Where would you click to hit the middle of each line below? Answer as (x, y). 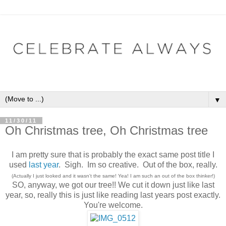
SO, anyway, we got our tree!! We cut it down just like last (113, 185)
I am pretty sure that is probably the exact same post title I (113, 154)
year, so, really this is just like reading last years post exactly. (113, 195)
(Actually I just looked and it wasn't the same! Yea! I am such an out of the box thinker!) (113, 176)
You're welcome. (113, 205)
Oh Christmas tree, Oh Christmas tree (106, 131)
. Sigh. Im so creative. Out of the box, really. (138, 164)
